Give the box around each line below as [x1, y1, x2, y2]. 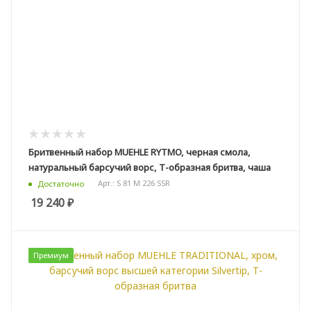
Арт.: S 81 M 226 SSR [98, 178, 170, 189]
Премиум [33, 250, 69, 261]
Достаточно [37, 178, 84, 189]
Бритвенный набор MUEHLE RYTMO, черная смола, [28, 146, 251, 159]
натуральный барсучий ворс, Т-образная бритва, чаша [28, 161, 271, 174]
